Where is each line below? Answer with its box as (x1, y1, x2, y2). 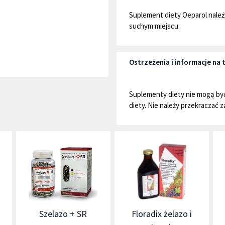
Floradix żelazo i (132, 208, 192, 220)
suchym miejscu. (129, 21, 180, 31)
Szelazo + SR (39, 208, 87, 220)
